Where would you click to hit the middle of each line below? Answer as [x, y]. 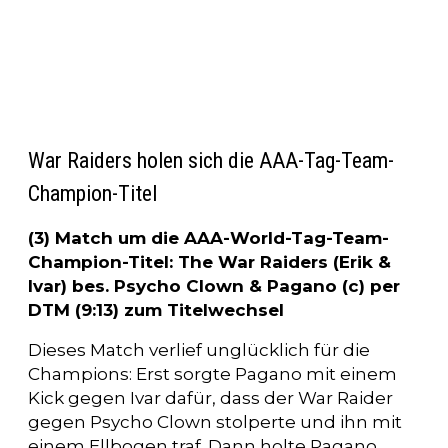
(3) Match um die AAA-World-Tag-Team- [208, 237]
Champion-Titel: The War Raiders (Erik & [209, 261]
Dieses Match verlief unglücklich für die [199, 349]
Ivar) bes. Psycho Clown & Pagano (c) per [214, 285]
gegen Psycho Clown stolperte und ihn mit [215, 421]
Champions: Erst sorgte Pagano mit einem [212, 373]
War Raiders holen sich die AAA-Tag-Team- [211, 160]
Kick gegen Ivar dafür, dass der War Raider [210, 397]
